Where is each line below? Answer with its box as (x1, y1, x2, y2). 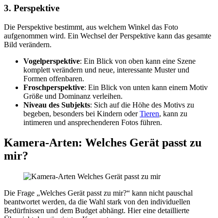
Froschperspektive (23, 83, 84, 91)
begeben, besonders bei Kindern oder (23, 109, 140, 118)
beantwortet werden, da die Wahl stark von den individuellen (4, 198, 190, 206)
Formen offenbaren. (23, 74, 84, 83)
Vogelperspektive (23, 56, 80, 65)
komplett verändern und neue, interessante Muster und (23, 65, 189, 74)
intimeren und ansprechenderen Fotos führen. (23, 118, 162, 127)
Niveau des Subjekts (23, 100, 90, 109)
